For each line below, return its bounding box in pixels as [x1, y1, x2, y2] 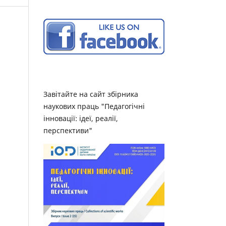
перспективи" [43, 125, 92, 135]
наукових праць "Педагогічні [43, 101, 145, 111]
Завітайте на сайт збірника [43, 89, 138, 99]
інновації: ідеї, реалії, [43, 113, 118, 123]
